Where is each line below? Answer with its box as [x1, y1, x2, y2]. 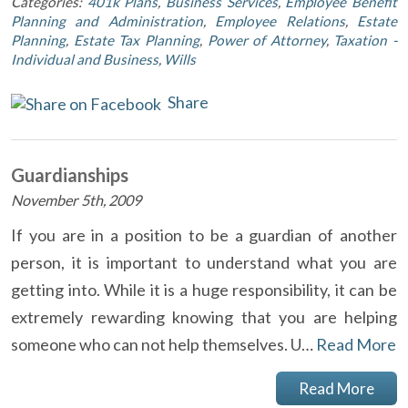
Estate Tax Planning [73, 31, 199, 48]
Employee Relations [215, 12, 345, 29]
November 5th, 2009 [11, 190, 141, 209]
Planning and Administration [11, 12, 203, 29]
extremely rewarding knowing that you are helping [11, 306, 397, 327]
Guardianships [11, 163, 128, 186]
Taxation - [333, 31, 397, 48]
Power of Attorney [207, 31, 326, 48]
